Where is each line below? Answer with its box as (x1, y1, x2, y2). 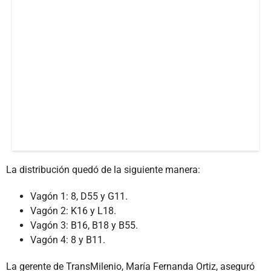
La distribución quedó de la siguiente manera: (6, 163, 200, 175)
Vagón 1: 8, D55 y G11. (30, 190, 128, 202)
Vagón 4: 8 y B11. (30, 233, 105, 246)
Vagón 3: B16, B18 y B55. (30, 219, 138, 231)
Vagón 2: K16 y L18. (30, 204, 116, 217)
